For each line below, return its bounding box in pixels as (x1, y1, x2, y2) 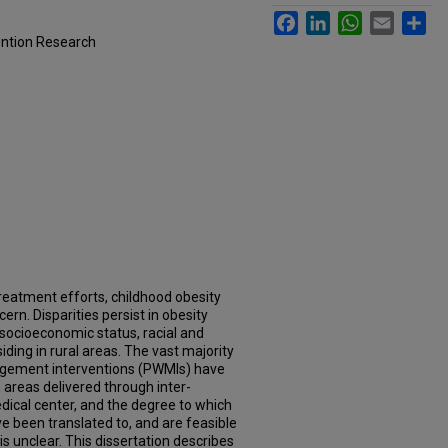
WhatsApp (362, 11, 427, 27)
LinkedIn (330, 11, 384, 27)
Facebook (298, 11, 361, 27)
